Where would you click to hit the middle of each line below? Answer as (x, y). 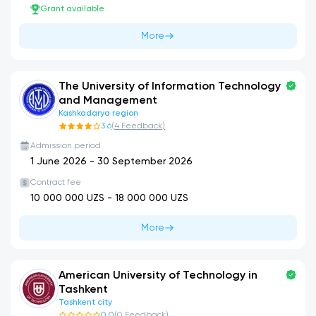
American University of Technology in (158, 276)
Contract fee (56, 183)
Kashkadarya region (98, 114)
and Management (108, 101)
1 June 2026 (59, 162)
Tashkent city (85, 303)
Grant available (72, 9)
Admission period (66, 146)
